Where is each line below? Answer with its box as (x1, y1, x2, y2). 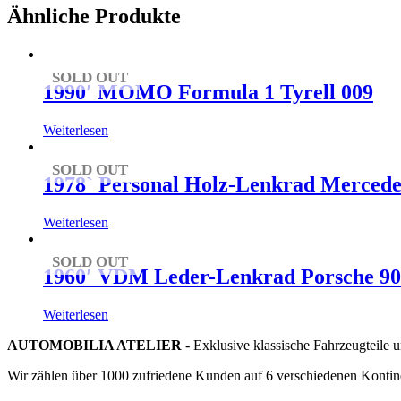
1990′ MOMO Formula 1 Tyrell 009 (43, 81, 373, 105)
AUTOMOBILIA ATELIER (7, 337, 182, 353)
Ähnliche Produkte (7, 4, 181, 29)
